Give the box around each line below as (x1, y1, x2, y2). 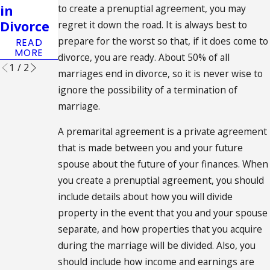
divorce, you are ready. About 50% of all (58, 50, 230, 64)
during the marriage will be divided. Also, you (58, 239, 256, 253)
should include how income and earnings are (58, 255, 255, 269)
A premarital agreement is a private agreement (58, 125, 268, 139)
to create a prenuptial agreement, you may (58, 1, 246, 15)
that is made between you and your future (58, 141, 243, 155)
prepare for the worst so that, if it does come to (58, 34, 269, 48)
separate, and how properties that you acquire (58, 222, 263, 236)
